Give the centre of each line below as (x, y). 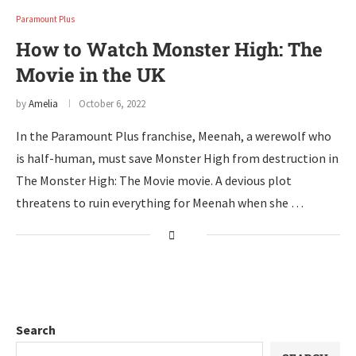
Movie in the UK (91, 75)
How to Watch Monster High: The (169, 49)
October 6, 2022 (112, 104)
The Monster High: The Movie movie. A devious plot (154, 180)
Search (36, 330)
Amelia (43, 104)
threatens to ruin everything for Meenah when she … (160, 203)
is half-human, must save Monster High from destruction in (177, 158)
